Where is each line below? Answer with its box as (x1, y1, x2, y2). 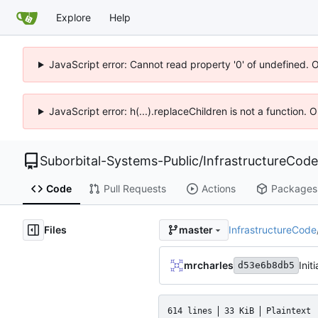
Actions (201, 182, 236, 195)
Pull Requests (103, 182, 166, 195)
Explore (56, 11, 91, 23)
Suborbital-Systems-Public (40, 153, 199, 168)
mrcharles (184, 258, 234, 271)
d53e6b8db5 (238, 259, 295, 270)
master (178, 224, 213, 236)
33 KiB (224, 305, 254, 316)
